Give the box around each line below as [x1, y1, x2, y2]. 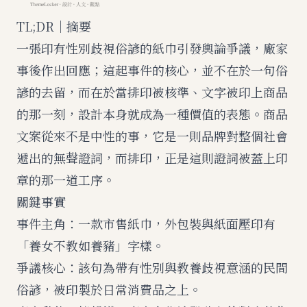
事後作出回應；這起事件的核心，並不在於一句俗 [16, 61, 288, 79]
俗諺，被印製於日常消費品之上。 [16, 280, 201, 298]
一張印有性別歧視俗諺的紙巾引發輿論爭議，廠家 [16, 39, 288, 57]
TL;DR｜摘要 [16, 17, 91, 35]
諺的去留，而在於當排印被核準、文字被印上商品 [16, 83, 288, 101]
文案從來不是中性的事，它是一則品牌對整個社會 [16, 127, 288, 145]
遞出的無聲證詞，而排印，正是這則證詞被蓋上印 [16, 149, 288, 167]
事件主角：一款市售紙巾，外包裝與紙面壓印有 [16, 214, 275, 232]
